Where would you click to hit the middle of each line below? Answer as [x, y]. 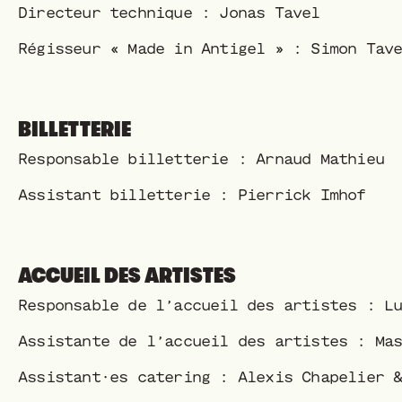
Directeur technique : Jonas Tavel [169, 13]
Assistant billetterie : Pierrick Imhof [192, 195]
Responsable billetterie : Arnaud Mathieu [201, 159]
